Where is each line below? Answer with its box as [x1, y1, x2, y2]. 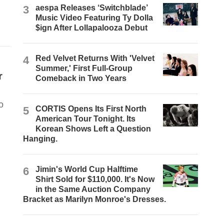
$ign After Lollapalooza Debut [35, 23, 148, 32]
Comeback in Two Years [35, 74, 127, 83]
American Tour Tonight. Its [35, 114, 136, 123]
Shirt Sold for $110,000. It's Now [35, 175, 155, 184]
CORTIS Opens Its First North [35, 104, 147, 113]
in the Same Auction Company [35, 185, 151, 194]
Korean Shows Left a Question [35, 124, 151, 133]
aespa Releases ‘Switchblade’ [35, 3, 148, 12]
